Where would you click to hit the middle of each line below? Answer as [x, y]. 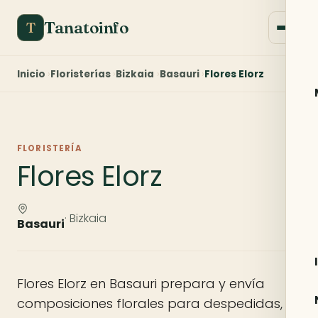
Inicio [31, 74]
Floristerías [81, 74]
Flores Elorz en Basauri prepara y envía [141, 284]
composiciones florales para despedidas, [150, 304]
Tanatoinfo [87, 28]
